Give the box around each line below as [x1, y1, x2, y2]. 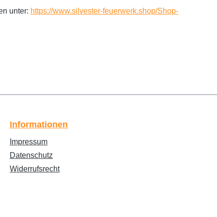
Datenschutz [10, 151, 53, 159]
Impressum [10, 138, 47, 146]
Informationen [10, 120, 68, 129]
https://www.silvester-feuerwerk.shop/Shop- [31, 7, 178, 15]
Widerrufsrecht [10, 165, 60, 173]
